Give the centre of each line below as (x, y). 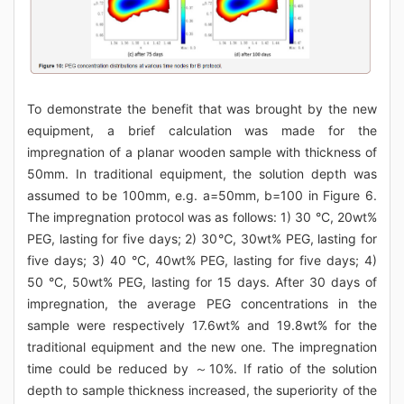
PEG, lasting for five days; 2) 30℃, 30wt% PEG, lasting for (202, 239)
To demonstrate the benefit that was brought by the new (202, 109)
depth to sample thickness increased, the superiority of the (202, 390)
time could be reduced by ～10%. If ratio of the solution (202, 369)
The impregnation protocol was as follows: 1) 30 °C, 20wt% (202, 217)
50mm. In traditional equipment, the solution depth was (202, 174)
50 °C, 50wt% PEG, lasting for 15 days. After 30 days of (202, 282)
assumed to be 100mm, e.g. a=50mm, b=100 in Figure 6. (202, 196)
